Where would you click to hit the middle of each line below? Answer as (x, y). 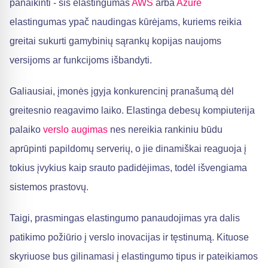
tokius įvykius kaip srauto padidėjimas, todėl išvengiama (128, 168)
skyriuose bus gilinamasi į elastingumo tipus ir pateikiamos (134, 256)
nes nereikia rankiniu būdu (165, 130)
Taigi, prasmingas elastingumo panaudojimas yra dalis (125, 218)
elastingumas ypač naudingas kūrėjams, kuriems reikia (126, 22)
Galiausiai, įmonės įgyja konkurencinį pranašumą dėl (122, 91)
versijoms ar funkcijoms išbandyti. (81, 60)
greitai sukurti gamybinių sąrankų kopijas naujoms (115, 41)
